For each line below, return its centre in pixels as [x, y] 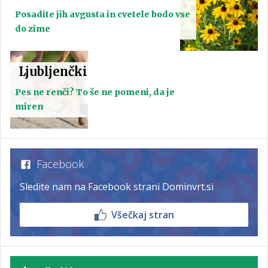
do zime [33, 29]
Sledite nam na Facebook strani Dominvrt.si [117, 187]
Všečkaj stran [142, 215]
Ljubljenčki [53, 72]
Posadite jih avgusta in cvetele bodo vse [103, 15]
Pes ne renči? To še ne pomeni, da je [95, 92]
